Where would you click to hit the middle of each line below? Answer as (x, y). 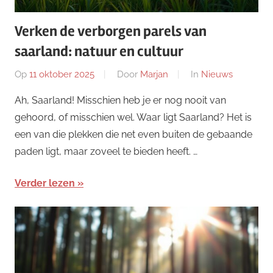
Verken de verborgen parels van (111, 32)
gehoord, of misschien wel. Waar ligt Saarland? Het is (133, 117)
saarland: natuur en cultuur (99, 52)
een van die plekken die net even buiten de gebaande (133, 134)
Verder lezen (45, 183)
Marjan (154, 74)
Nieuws (217, 74)
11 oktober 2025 (62, 74)
